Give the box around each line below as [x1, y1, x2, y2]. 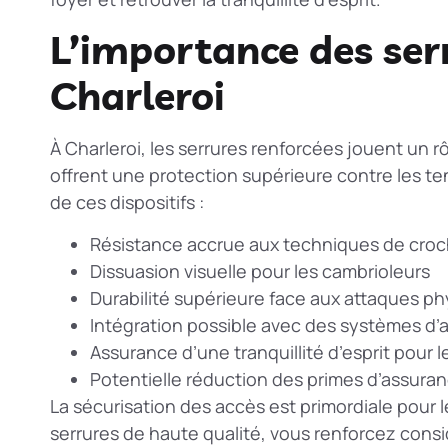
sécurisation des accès [73, 393, 265, 418]
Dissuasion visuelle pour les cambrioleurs [90, 258, 430, 283]
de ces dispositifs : [50, 190, 204, 215]
